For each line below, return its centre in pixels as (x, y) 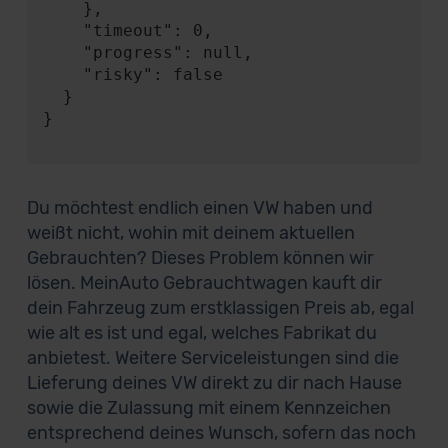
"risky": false (62, 74)
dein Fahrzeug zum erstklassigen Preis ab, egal (220, 308)
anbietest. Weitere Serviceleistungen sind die (212, 358)
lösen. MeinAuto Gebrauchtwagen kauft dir (204, 283)
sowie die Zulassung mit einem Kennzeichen (208, 408)
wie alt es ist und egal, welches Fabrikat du (201, 333)
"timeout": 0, (62, 30)
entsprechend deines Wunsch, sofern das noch (221, 433)
